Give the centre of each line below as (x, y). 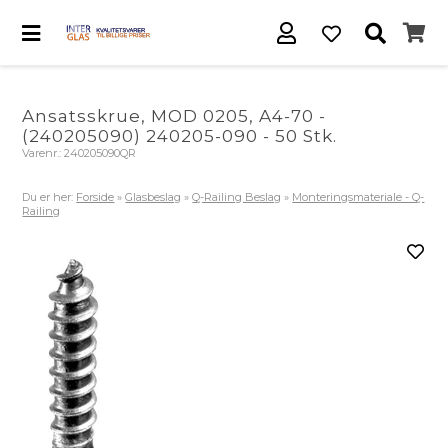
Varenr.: (43, 153)
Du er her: (49, 197)
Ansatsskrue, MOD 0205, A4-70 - (174, 116)
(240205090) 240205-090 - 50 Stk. (180, 136)
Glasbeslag (153, 197)
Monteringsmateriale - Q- (358, 197)
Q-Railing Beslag (237, 197)
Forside (95, 197)
